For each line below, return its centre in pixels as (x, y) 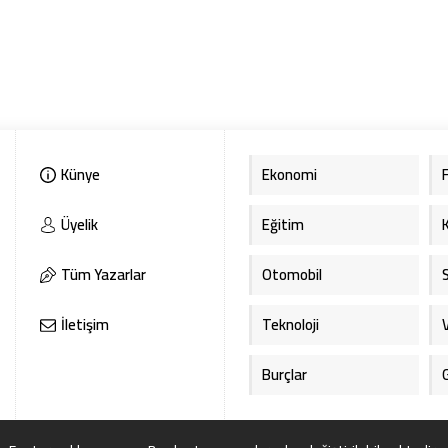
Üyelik (80, 225)
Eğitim (282, 225)
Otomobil (291, 275)
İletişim (85, 325)
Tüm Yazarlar (104, 275)
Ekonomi (289, 175)
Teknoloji (290, 325)
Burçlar (284, 375)
